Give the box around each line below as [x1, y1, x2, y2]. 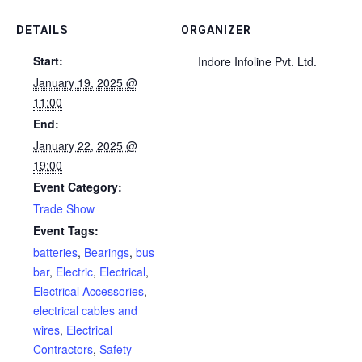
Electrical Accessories [33, 283, 144, 300]
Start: [33, 53, 63, 69]
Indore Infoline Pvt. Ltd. [198, 53, 317, 70]
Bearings [84, 244, 129, 261]
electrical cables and [33, 302, 137, 319]
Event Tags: [33, 222, 99, 239]
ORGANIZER [181, 23, 251, 37]
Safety [99, 341, 132, 358]
